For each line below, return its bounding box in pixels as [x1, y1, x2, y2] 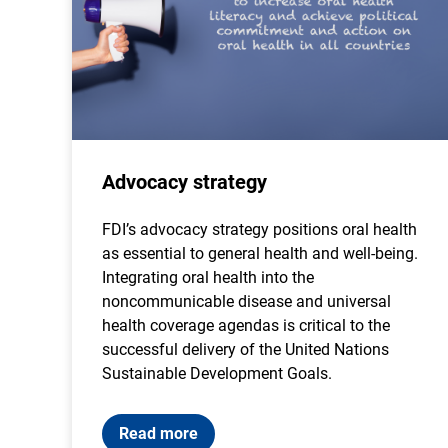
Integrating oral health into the [102, 268, 314, 287]
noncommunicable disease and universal [102, 292, 391, 311]
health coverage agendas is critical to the [102, 316, 390, 335]
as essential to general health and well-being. [102, 244, 418, 263]
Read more [119, 424, 198, 443]
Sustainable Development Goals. [102, 364, 332, 383]
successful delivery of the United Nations [102, 340, 389, 359]
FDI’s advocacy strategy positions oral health [102, 220, 417, 239]
